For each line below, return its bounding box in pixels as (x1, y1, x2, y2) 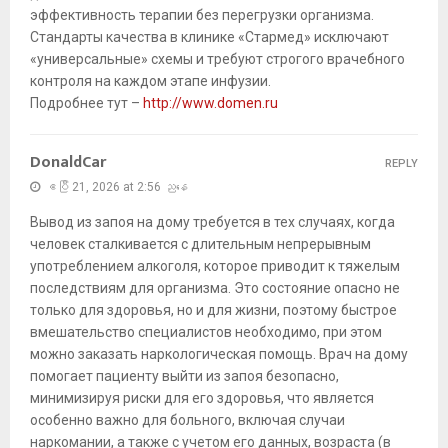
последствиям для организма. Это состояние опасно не (30, 280, 400, 297)
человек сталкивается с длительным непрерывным (30, 236, 371, 253)
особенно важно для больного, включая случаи (30, 412, 345, 429)
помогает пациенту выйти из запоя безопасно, (30, 368, 339, 385)
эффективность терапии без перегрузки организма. (30, 7, 374, 24)
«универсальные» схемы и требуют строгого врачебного (30, 51, 405, 68)
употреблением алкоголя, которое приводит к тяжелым (30, 258, 400, 275)
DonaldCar (30, 149, 106, 177)
